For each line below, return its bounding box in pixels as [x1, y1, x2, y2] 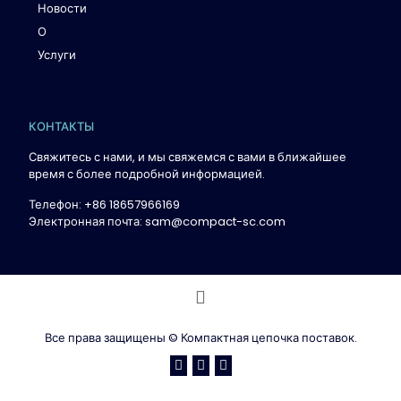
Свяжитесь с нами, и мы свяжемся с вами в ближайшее [29, 149, 346, 166]
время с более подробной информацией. [29, 166, 265, 183]
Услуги [38, 47, 76, 64]
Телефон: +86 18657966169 [29, 196, 180, 214]
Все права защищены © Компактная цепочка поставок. [44, 329, 357, 347]
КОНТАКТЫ [29, 118, 94, 136]
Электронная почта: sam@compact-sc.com [29, 213, 286, 231]
